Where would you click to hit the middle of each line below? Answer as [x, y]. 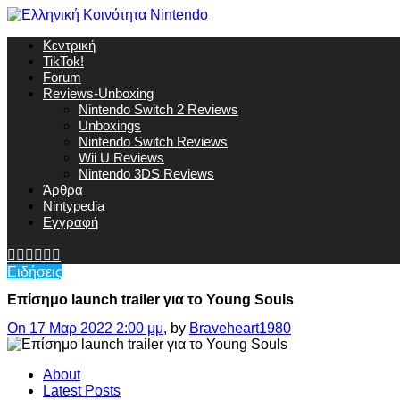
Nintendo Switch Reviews [153, 142]
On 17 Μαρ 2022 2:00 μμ [85, 328]
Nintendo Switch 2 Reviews [158, 109]
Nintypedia [74, 206]
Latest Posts [82, 390]
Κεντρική [69, 45]
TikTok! [63, 61]
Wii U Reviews [121, 158]
